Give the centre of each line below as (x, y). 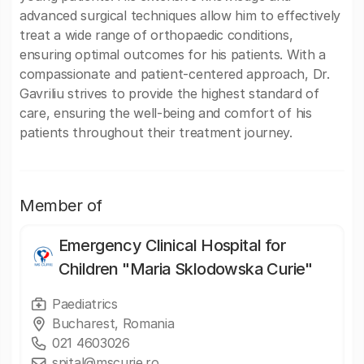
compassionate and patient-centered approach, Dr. (175, 74)
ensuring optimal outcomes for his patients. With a (173, 54)
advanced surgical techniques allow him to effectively (180, 15)
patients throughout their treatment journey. (156, 132)
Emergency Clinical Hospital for (172, 245)
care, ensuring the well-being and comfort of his (166, 113)
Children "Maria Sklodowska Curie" (185, 269)
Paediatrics (85, 304)
